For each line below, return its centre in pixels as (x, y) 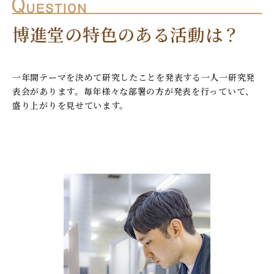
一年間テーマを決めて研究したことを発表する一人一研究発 (134, 77)
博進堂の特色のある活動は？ (127, 34)
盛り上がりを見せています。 (71, 105)
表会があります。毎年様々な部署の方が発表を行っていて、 (133, 91)
